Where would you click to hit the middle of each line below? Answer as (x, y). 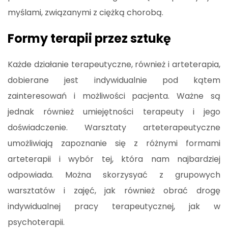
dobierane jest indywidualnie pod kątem (114, 80)
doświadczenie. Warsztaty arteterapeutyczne (114, 127)
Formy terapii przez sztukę (89, 38)
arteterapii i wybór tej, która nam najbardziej (114, 159)
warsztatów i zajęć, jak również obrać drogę (114, 190)
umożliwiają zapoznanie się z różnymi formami (114, 143)
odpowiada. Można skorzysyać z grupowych (114, 175)
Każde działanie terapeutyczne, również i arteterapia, (114, 64)
